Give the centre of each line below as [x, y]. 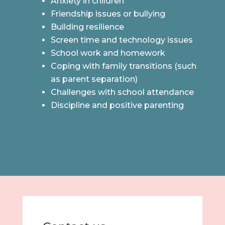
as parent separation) [94, 79]
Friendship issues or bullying [108, 14]
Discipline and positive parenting [117, 105]
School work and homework [108, 53]
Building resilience [87, 27]
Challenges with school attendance [122, 92]
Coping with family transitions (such [123, 66]
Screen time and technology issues [122, 40]
